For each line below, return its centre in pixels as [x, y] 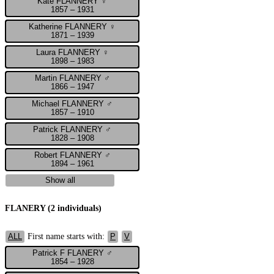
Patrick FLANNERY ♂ [72, 129]
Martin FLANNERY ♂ [72, 78]
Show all [60, 180]
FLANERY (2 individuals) [53, 209]
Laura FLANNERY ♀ [72, 52]
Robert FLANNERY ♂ [72, 155]
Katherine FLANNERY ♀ [72, 27]
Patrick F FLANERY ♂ [72, 253]
